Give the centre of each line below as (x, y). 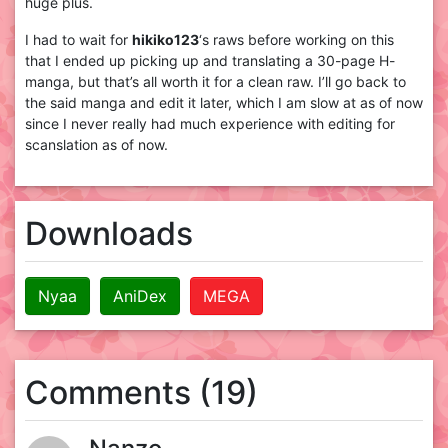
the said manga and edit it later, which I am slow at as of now (224, 103)
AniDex (140, 296)
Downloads (109, 234)
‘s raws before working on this (296, 40)
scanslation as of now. (96, 145)
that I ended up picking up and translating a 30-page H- (210, 61)
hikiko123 (165, 40)
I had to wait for (78, 40)
